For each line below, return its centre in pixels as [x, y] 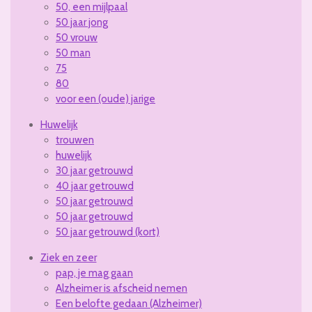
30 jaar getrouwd [94, 171]
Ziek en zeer [68, 258]
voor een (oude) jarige [106, 99]
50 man [73, 53]
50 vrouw [77, 38]
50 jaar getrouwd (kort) [108, 232]
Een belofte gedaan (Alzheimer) [129, 304]
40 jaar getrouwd [95, 186]
